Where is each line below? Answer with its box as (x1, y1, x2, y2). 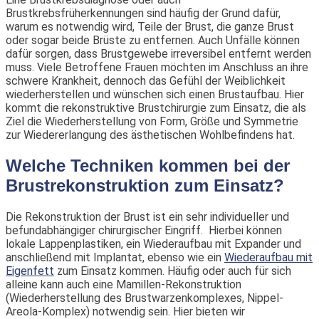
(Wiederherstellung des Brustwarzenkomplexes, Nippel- (6, 291, 283, 305)
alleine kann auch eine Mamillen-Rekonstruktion (6, 278, 241, 292)
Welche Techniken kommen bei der (6, 156, 290, 176)
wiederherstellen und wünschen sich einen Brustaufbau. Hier (6, 88, 304, 102)
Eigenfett (6, 264, 54, 278)
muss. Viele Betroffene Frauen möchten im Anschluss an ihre (6, 61, 308, 75)
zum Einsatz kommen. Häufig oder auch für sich (54, 264, 291, 278)
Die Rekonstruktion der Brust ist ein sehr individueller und (6, 210, 289, 224)
